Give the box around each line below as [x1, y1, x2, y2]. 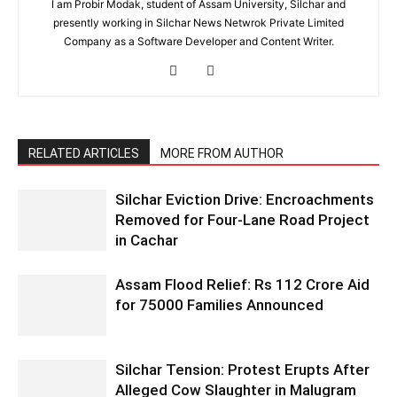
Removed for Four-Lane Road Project [115, 211, 370, 230]
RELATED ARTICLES [28, 146, 139, 161]
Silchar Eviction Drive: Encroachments [115, 191, 374, 209]
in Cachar [115, 231, 178, 250]
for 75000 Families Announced [115, 296, 323, 315]
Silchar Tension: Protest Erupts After [115, 361, 370, 379]
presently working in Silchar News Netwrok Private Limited [53, 16, 344, 30]
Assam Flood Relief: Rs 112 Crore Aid [115, 276, 370, 294]
